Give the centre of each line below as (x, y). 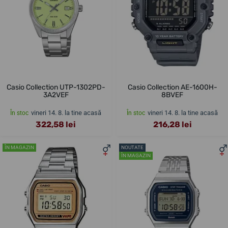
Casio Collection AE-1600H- (172, 88)
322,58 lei (56, 125)
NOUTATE (132, 148)
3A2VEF (56, 95)
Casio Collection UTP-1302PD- (56, 88)
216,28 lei (172, 125)
